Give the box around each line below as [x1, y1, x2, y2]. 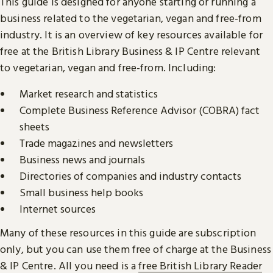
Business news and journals [19, 152, 145, 167]
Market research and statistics [19, 87, 158, 101]
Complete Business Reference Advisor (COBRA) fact [19, 103, 260, 118]
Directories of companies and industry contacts [19, 169, 241, 183]
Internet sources [19, 202, 96, 216]
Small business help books [19, 185, 143, 200]
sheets [19, 119, 49, 134]
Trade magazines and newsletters [19, 136, 173, 151]
